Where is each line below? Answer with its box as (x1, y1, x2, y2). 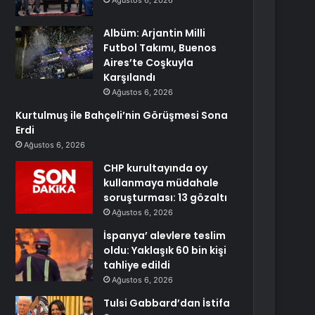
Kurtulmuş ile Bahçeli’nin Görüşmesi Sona (15, 108, 229, 122)
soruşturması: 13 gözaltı (103, 191, 228, 205)
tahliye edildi (103, 258, 171, 272)
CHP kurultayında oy (103, 161, 208, 175)
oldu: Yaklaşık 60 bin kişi (103, 243, 227, 257)
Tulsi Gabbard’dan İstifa (103, 296, 231, 310)
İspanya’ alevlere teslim (103, 229, 226, 243)
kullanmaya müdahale (103, 176, 219, 190)
